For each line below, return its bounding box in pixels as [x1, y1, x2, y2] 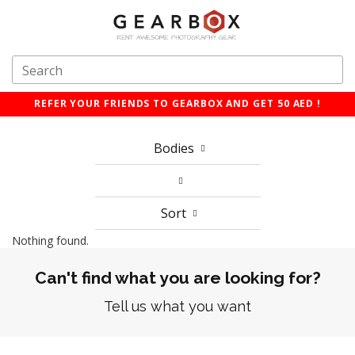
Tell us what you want [104, 298, 251, 315]
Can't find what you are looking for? [34, 268, 321, 288]
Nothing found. [12, 233, 89, 249]
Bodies [153, 139, 197, 158]
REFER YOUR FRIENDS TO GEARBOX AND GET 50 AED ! [33, 97, 322, 111]
